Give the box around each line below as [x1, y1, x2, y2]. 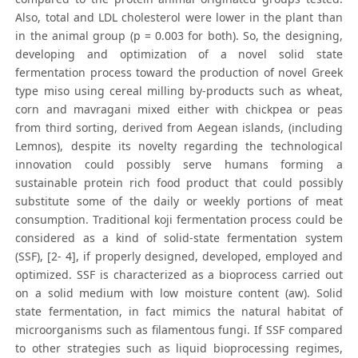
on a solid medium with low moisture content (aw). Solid [15, 285, 343, 301]
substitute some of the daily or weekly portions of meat [15, 193, 343, 209]
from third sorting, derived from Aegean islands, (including [15, 120, 343, 136]
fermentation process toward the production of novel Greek [15, 65, 343, 81]
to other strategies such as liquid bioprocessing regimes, [15, 340, 343, 356]
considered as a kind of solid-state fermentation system [15, 230, 343, 246]
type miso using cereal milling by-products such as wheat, [15, 83, 343, 99]
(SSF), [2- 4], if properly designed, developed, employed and [15, 249, 343, 265]
